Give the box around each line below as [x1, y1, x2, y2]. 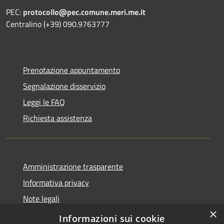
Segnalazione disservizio [23, 80, 105, 92]
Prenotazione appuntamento [23, 64, 120, 76]
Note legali [23, 192, 59, 205]
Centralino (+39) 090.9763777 [6, 18, 109, 30]
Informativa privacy [23, 176, 89, 189]
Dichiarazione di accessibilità [23, 208, 120, 221]
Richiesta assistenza [23, 112, 92, 124]
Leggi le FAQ [23, 96, 65, 108]
